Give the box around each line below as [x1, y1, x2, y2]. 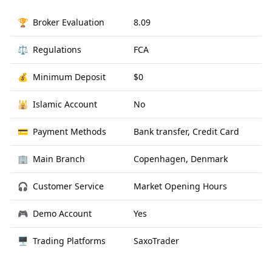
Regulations [33, 44, 81, 55]
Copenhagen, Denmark [134, 153, 228, 165]
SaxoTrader [134, 235, 179, 246]
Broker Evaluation [33, 16, 104, 28]
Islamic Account [33, 98, 97, 110]
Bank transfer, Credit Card [134, 126, 239, 137]
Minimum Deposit [33, 71, 106, 83]
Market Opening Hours [134, 180, 227, 192]
